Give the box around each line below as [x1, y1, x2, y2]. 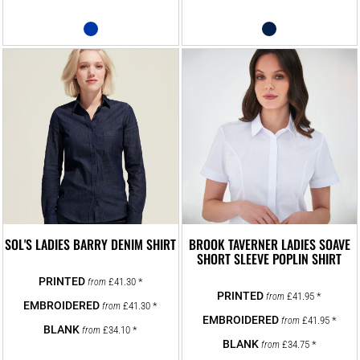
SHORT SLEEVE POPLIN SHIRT [197, 248, 342, 268]
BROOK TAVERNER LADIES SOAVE [188, 234, 350, 254]
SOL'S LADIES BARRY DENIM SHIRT [5, 234, 177, 254]
